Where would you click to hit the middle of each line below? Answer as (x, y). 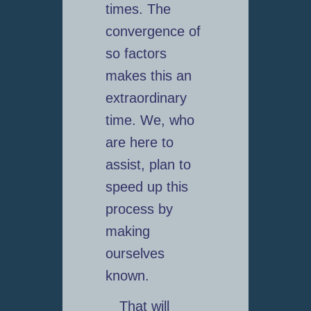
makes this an (148, 76)
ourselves (135, 254)
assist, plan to (148, 165)
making (127, 232)
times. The (138, 9)
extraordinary (146, 98)
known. (127, 276)
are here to (139, 143)
